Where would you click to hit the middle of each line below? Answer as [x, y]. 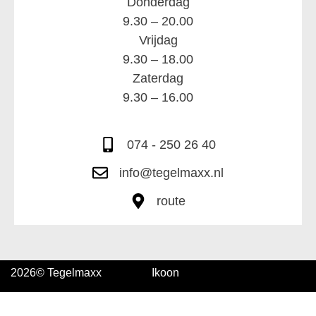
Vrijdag [158, 40]
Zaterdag [158, 78]
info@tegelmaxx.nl [171, 172]
